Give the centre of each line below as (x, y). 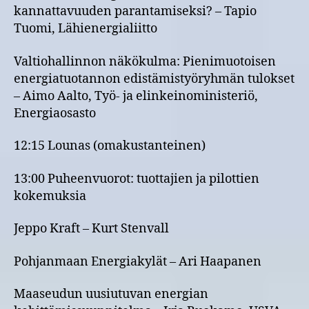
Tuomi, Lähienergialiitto (86, 29)
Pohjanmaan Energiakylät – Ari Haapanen (138, 261)
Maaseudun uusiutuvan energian (111, 294)
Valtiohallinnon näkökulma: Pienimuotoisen (145, 61)
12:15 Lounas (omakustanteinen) (110, 146)
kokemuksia (50, 196)
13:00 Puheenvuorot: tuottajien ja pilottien (137, 179)
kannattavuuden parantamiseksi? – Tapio (135, 11)
